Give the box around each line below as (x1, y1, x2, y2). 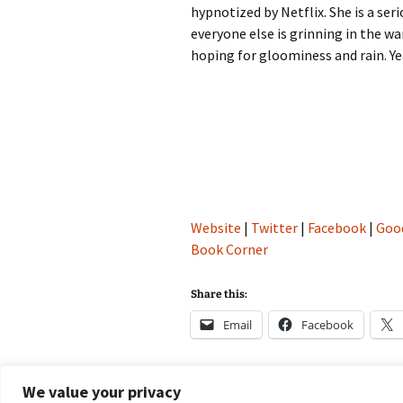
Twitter (251, 219, 298, 237)
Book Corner (191, 240, 268, 259)
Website (191, 219, 241, 237)
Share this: (191, 288, 247, 301)
